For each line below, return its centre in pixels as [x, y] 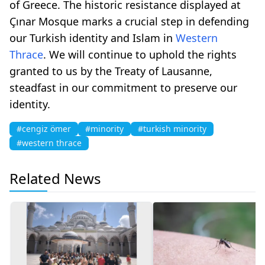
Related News [55, 178]
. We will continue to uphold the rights [140, 54]
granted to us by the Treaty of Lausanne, [111, 71]
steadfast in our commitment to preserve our [123, 87]
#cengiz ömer [44, 128]
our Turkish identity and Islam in [93, 38]
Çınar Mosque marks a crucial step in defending [129, 21]
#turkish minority [172, 128]
